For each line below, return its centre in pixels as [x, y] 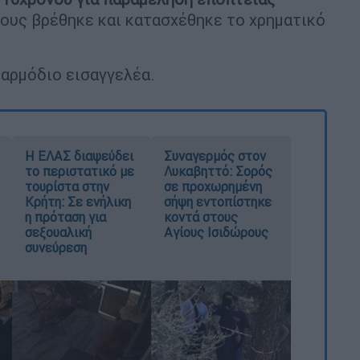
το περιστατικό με [79, 171]
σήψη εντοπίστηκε [218, 201]
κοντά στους [201, 217]
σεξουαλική [58, 232]
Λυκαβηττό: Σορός [219, 171]
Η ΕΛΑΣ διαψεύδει [79, 155]
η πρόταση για [65, 217]
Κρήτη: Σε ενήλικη [78, 201]
